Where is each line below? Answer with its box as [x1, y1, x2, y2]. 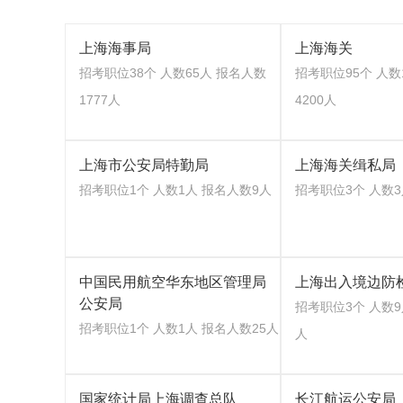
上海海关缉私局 [295, 157, 396, 173]
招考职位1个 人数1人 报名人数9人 [79, 183, 272, 197]
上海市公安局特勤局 [79, 157, 209, 173]
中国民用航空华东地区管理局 [79, 274, 266, 290]
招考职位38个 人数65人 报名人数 [79, 66, 266, 80]
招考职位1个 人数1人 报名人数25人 [79, 321, 279, 336]
